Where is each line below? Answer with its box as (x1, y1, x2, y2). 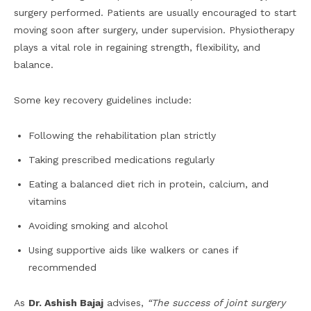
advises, (103, 297, 147, 309)
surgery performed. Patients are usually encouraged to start (14, 7, 296, 19)
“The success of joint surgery (147, 297, 285, 309)
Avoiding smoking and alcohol (28, 220, 168, 232)
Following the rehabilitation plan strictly (28, 130, 216, 142)
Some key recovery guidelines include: (14, 94, 192, 106)
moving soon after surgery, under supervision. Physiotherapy (14, 24, 294, 36)
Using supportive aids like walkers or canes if (28, 244, 238, 256)
